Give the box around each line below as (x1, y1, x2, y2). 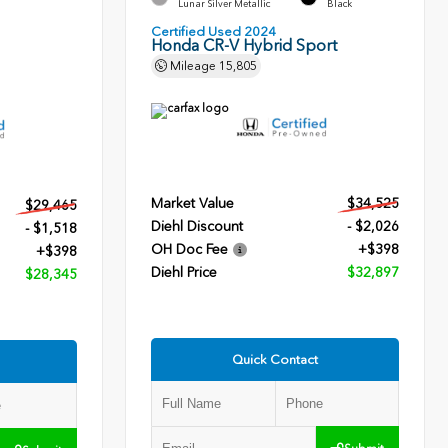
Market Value (151, 195, 235, 213)
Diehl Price (151, 264, 218, 282)
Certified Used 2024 (151, 24, 277, 40)
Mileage (167, 59, 220, 74)
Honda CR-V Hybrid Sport (151, 36, 338, 56)
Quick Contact (232, 352, 319, 368)
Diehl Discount (151, 218, 244, 236)
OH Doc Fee (151, 241, 229, 259)
